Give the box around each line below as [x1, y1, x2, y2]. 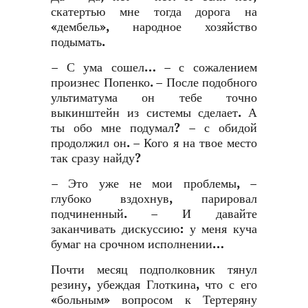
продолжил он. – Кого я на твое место [51, 136, 257, 151]
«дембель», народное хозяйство [51, 20, 257, 34]
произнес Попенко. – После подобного [51, 76, 257, 90]
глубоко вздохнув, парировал [51, 192, 257, 206]
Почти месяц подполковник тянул [51, 263, 257, 277]
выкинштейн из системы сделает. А [51, 106, 257, 120]
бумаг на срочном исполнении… [51, 237, 224, 252]
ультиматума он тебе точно [51, 91, 257, 105]
